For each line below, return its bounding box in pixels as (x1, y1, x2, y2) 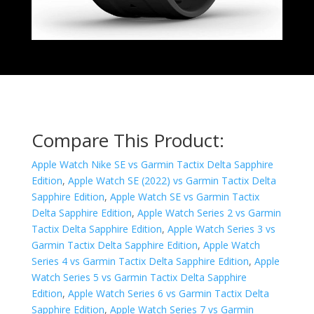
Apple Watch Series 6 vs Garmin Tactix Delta (67, 287, 269, 301)
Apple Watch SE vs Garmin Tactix (109, 190, 259, 204)
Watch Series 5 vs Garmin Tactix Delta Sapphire (31, 271, 247, 285)
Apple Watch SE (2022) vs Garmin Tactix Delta (67, 174, 276, 188)
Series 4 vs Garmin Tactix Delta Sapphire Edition (31, 254, 249, 268)
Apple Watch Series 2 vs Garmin (137, 206, 281, 220)
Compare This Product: (31, 128, 224, 153)
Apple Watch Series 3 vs (167, 222, 275, 236)
